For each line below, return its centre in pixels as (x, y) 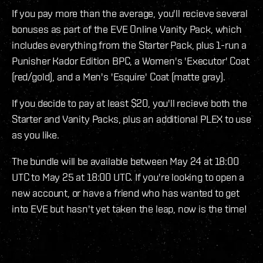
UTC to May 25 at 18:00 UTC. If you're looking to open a (128, 177)
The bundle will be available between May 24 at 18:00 (125, 161)
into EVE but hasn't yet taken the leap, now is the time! (129, 209)
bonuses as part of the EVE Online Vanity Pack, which (127, 29)
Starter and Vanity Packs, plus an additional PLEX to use (131, 119)
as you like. (36, 135)
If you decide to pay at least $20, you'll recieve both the (129, 103)
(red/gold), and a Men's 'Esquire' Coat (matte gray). (119, 77)
